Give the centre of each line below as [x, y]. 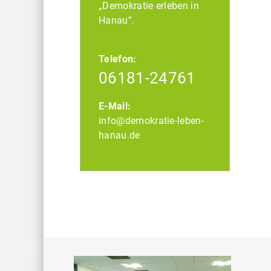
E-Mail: [115, 106]
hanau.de [119, 135]
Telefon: [118, 59]
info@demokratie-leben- [152, 120]
